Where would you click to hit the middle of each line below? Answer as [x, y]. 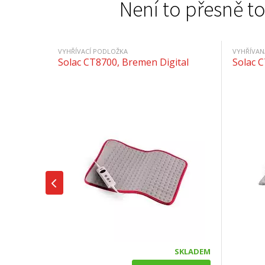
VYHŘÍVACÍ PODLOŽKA [93, 51]
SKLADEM [193, 251]
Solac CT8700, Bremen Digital [123, 62]
